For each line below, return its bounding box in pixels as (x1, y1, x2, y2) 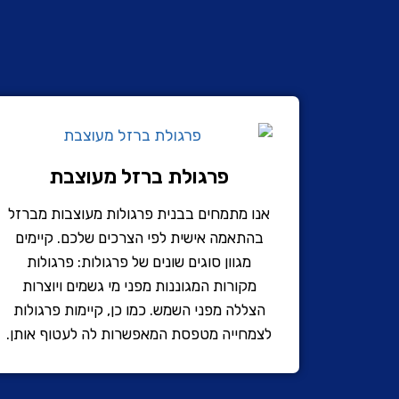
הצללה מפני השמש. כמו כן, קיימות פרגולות (12, 300, 265, 319)
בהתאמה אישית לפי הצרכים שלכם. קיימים (14, 228, 264, 247)
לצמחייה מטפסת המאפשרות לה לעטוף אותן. (6, 324, 272, 343)
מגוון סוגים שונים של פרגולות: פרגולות (27, 252, 251, 271)
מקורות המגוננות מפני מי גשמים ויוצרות (21, 276, 256, 295)
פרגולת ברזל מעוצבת (49, 163, 229, 189)
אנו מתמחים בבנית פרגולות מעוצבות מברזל (8, 204, 270, 223)
